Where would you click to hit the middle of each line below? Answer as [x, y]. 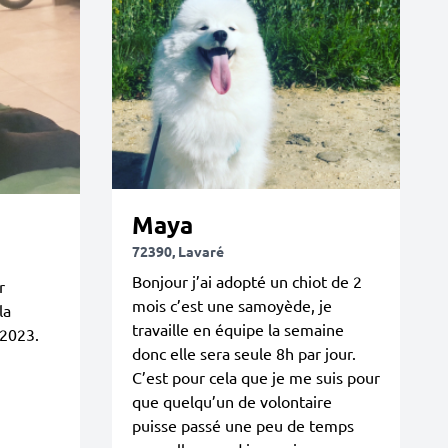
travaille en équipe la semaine [238, 329]
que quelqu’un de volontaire [232, 401]
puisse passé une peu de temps [243, 425]
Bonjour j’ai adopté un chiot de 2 [247, 281]
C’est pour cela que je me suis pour [256, 377]
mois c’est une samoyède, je [232, 305]
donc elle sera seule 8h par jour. [244, 353]
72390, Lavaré [178, 251]
